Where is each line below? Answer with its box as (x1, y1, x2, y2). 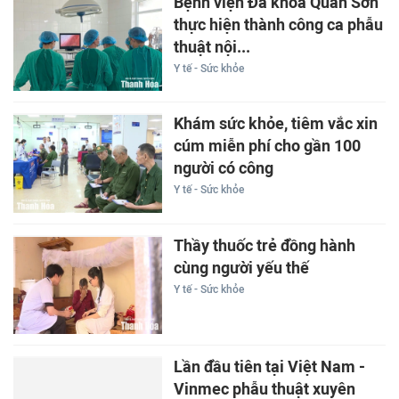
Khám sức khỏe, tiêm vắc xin (173, 114, 378, 134)
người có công (173, 159, 273, 179)
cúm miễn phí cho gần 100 (173, 136, 361, 157)
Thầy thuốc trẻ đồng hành (173, 235, 355, 256)
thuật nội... (173, 37, 250, 57)
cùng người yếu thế (173, 257, 309, 278)
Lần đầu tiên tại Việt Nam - (173, 357, 365, 378)
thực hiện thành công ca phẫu (173, 14, 383, 35)
